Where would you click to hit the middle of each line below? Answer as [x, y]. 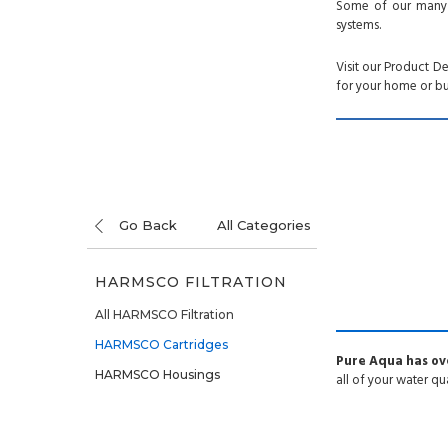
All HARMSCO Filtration [164, 314]
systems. [358, 25]
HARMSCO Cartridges [161, 344]
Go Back [147, 224]
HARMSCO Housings [157, 374]
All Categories [264, 224]
